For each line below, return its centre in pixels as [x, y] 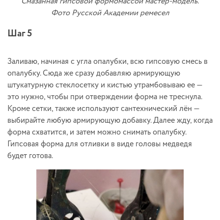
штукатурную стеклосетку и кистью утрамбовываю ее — [105, 85]
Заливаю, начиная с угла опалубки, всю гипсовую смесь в [108, 62]
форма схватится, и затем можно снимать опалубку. [97, 133]
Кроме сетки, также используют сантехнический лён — [103, 109]
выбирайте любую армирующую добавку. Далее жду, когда [110, 121]
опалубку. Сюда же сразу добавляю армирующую [94, 74]
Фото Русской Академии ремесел [110, 13]
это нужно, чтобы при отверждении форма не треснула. [105, 97]
